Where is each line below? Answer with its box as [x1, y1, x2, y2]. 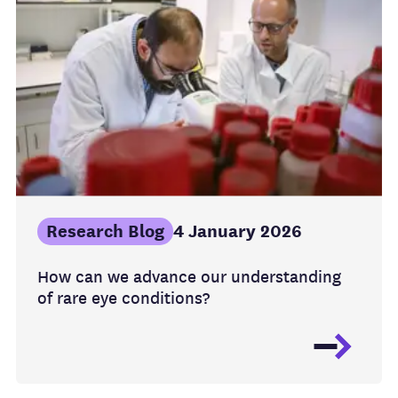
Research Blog [46, 219, 164, 243]
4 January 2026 [173, 219, 302, 243]
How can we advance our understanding [37, 265, 341, 288]
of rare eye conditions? [37, 286, 210, 309]
